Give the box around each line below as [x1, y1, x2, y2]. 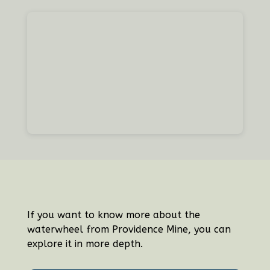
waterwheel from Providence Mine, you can [27, 223, 231, 235]
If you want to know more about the [27, 209, 200, 221]
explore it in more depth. [27, 237, 146, 250]
